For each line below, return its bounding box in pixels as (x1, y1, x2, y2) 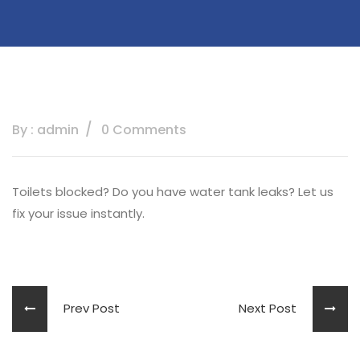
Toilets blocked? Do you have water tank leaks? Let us (12, 183, 333, 200)
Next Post (239, 300, 313, 317)
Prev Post (47, 300, 120, 317)
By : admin (12, 121, 79, 139)
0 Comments (101, 121, 186, 139)
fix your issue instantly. (12, 205, 145, 222)
